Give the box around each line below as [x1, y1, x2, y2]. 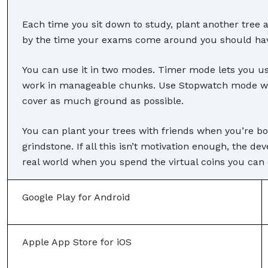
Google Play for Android [22, 191, 130, 203]
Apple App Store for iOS [22, 236, 132, 248]
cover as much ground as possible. [22, 95, 187, 106]
